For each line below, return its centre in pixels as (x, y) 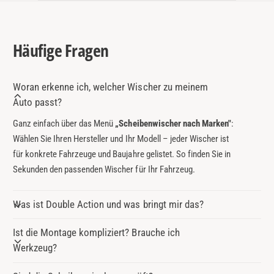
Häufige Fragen (61, 50)
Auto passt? (38, 102)
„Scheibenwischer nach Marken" (173, 124)
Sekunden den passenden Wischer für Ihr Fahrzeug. (104, 170)
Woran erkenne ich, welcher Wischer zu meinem (110, 87)
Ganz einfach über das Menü (64, 124)
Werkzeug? (35, 248)
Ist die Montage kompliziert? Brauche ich (96, 233)
